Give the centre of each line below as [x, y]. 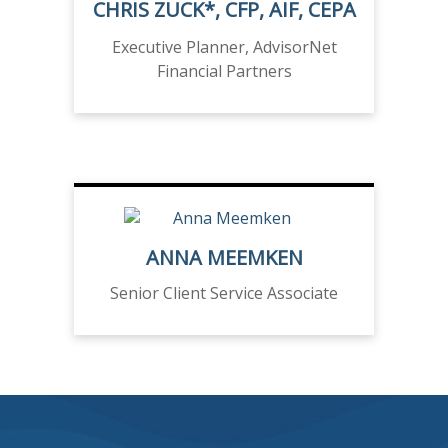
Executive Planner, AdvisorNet [224, 47]
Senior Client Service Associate [224, 293]
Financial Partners [224, 71]
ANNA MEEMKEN [224, 258]
